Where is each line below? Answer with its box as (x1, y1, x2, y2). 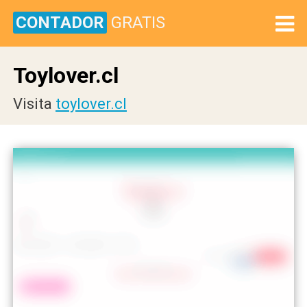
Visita (13, 95, 56, 112)
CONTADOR (16, 13, 104, 32)
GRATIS (111, 13, 165, 32)
